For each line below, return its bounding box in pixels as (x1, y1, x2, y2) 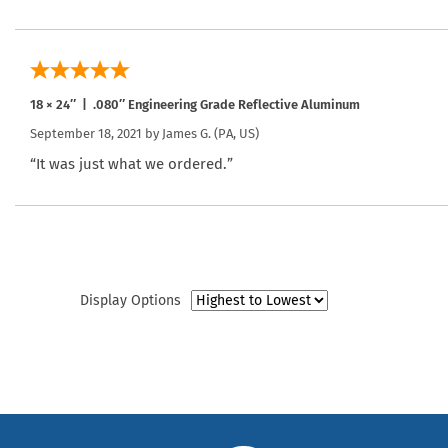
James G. (162, 125, 211, 141)
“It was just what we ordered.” (30, 154, 233, 173)
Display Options (80, 291, 181, 309)
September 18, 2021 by (30, 125, 162, 141)
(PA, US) (211, 125, 259, 141)
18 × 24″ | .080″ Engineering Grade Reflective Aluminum (30, 96, 360, 112)
